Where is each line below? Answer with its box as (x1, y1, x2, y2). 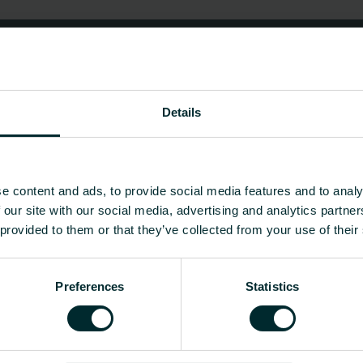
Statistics (246, 279, 299, 293)
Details (161, 105, 202, 119)
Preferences (55, 279, 125, 293)
